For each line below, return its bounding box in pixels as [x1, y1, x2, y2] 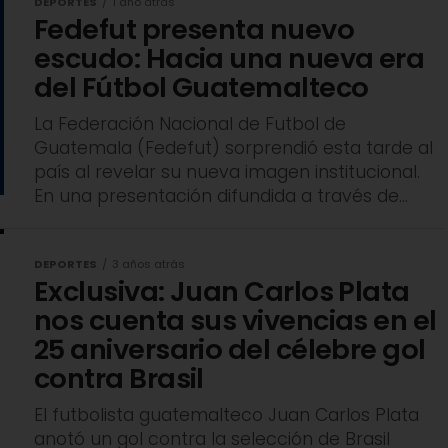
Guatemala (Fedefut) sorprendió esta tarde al [34, 136, 433, 161]
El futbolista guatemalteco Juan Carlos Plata [34, 403, 419, 428]
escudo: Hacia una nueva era [34, 39, 425, 79]
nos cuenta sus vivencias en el [34, 301, 437, 341]
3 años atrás [112, 256, 185, 273]
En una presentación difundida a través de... [34, 184, 408, 209]
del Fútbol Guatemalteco [34, 68, 369, 108]
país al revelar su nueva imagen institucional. [34, 160, 420, 185]
